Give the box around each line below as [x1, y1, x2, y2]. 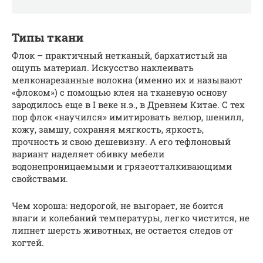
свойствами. [12, 172, 68, 184]
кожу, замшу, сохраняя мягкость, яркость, [12, 123, 204, 135]
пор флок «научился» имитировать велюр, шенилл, [12, 110, 244, 123]
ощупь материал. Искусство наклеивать [12, 61, 194, 73]
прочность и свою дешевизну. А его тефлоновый [12, 135, 231, 147]
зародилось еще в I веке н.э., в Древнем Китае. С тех [12, 98, 245, 110]
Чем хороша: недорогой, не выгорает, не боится [12, 199, 224, 211]
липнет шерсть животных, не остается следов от [12, 224, 233, 236]
